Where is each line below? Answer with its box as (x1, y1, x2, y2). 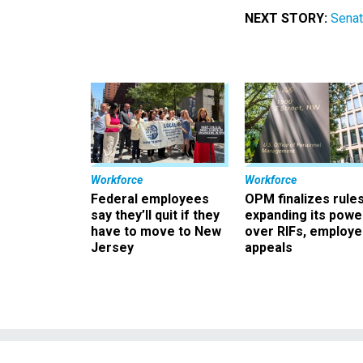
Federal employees (91, 190, 209, 207)
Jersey (91, 239, 134, 255)
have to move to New (91, 223, 221, 239)
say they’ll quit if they (91, 207, 220, 223)
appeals (245, 239, 293, 255)
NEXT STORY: (245, 10, 327, 26)
